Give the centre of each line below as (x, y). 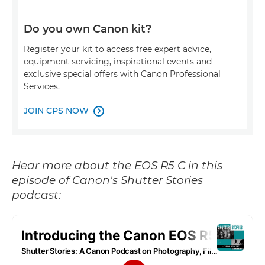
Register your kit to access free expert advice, (117, 49)
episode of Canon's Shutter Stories (107, 180)
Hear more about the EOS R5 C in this (117, 166)
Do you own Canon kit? (88, 29)
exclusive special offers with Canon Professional (122, 74)
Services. (42, 87)
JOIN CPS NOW (56, 111)
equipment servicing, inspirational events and (118, 62)
